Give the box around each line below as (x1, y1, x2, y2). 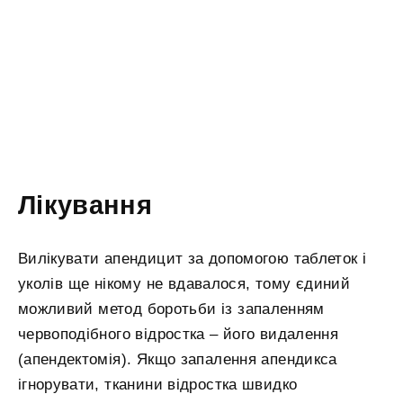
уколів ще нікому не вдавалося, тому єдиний (18, 274, 350, 292)
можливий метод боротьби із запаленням (18, 300, 325, 318)
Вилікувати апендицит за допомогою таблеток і (18, 249, 367, 267)
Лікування (18, 190, 153, 219)
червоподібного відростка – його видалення (18, 325, 339, 343)
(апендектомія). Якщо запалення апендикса (18, 350, 337, 368)
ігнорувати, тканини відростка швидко (18, 375, 298, 393)
